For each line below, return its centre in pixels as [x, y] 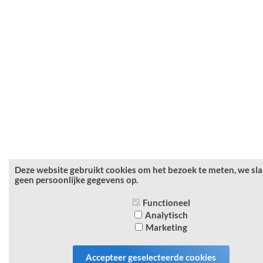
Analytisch [166, 215]
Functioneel [166, 203]
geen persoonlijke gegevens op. [76, 180]
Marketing [166, 227]
